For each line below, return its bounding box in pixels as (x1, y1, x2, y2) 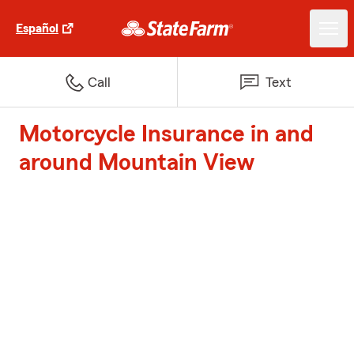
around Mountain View (19, 151, 255, 175)
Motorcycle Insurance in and (19, 122, 314, 146)
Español (16, 22, 58, 35)
